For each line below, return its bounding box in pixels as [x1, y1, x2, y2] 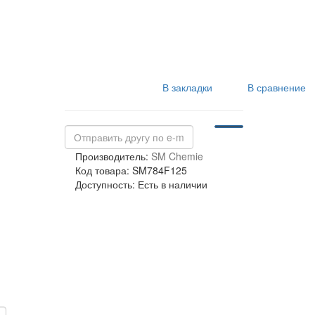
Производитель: [75, 149, 151, 163]
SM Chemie [150, 149, 203, 163]
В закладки [160, 80, 213, 94]
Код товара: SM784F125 [75, 163, 187, 177]
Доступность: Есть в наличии [75, 177, 207, 191]
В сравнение [245, 80, 307, 94]
